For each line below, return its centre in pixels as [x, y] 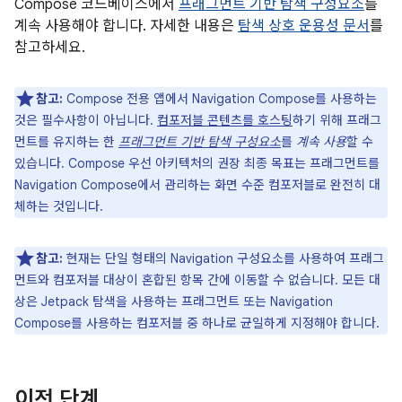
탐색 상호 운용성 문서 [304, 26]
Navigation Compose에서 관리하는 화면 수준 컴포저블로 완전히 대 [197, 185]
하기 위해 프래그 [337, 120]
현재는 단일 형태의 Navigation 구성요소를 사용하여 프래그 [223, 258]
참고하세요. [50, 48]
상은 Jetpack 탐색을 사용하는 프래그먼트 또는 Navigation [174, 301]
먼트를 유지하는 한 [66, 142]
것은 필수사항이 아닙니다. [86, 120]
